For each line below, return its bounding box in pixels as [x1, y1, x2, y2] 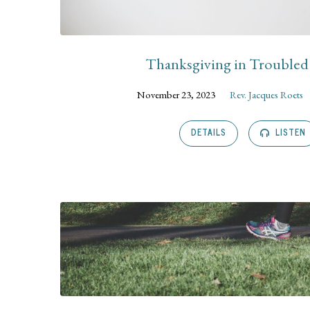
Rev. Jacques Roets [230, 87, 304, 101]
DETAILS [191, 125, 226, 140]
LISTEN [273, 125, 306, 140]
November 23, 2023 [137, 87, 216, 101]
